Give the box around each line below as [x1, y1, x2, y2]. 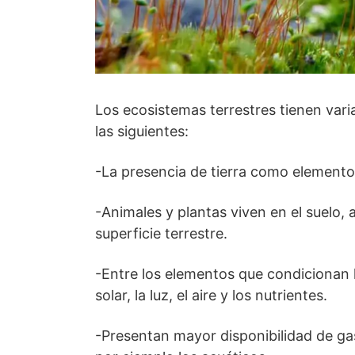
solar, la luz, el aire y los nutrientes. [95, 287, 327, 304]
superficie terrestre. [95, 225, 227, 242]
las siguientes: [95, 123, 189, 140]
